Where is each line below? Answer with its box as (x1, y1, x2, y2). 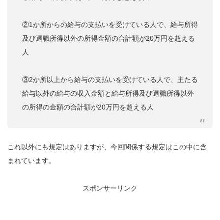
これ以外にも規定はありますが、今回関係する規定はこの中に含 (7, 143, 207, 151)
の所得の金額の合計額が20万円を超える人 (22, 103, 154, 111)
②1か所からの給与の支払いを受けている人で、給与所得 (22, 21, 198, 29)
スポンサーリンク (82, 184, 137, 192)
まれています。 (7, 157, 55, 165)
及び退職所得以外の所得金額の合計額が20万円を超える (22, 34, 195, 43)
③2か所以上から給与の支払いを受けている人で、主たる (22, 76, 198, 84)
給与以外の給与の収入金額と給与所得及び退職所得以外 (22, 89, 194, 98)
